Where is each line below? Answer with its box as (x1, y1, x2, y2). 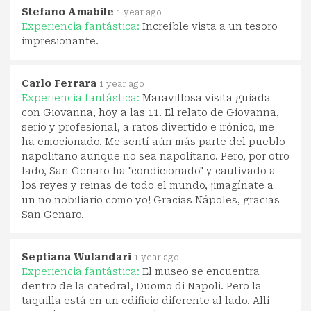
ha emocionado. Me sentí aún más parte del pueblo (22, 135, 285, 147)
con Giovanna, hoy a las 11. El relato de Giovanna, (22, 106, 279, 118)
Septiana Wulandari (22, 251, 131, 262)
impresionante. (22, 35, 99, 47)
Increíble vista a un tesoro (142, 20, 278, 32)
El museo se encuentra (142, 265, 260, 277)
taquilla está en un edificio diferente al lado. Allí (22, 294, 270, 306)
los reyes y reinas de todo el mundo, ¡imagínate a (22, 179, 274, 191)
